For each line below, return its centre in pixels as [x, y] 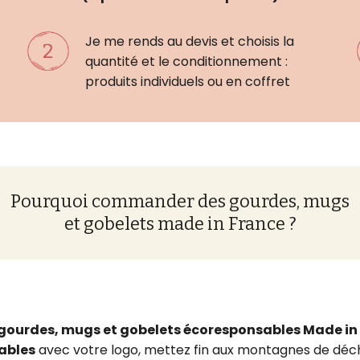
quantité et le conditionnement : [186, 61]
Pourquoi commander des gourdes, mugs [180, 201]
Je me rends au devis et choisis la [190, 41]
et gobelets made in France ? [180, 223]
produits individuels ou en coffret [188, 81]
